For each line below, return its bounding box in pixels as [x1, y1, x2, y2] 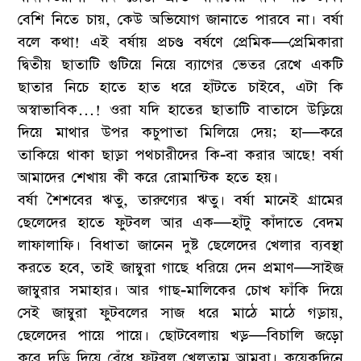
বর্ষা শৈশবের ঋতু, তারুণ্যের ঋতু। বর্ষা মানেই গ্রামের [18, 189, 343, 210]
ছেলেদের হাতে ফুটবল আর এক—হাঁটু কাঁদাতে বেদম [18, 212, 343, 233]
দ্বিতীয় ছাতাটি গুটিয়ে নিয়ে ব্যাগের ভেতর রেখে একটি [18, 54, 343, 75]
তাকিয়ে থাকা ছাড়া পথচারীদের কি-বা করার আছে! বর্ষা [18, 144, 343, 165]
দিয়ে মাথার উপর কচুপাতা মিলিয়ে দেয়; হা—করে [18, 122, 343, 143]
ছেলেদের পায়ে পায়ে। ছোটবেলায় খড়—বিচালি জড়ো [18, 325, 343, 346]
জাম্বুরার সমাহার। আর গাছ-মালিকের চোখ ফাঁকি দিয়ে [18, 280, 343, 301]
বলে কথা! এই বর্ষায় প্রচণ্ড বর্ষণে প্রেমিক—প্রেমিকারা [18, 31, 343, 52]
